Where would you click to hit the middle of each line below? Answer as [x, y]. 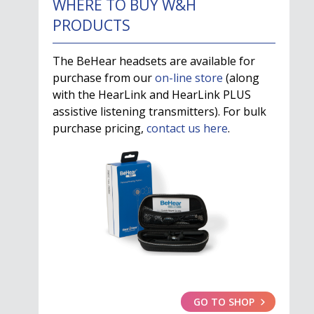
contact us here [187, 128]
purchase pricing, [100, 128]
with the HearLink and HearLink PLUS [152, 95]
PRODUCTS [91, 25]
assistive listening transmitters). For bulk [159, 111]
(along [241, 78]
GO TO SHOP [224, 302]
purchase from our [104, 78]
